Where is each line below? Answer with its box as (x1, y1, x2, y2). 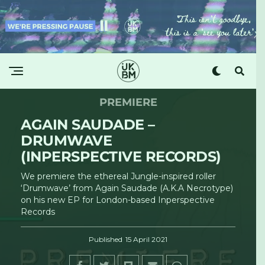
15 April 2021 (125, 234, 167, 244)
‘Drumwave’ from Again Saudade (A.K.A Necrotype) (21, 182, 233, 193)
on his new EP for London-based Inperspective (21, 194, 215, 205)
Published (89, 234, 122, 244)
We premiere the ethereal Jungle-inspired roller (21, 170, 216, 182)
